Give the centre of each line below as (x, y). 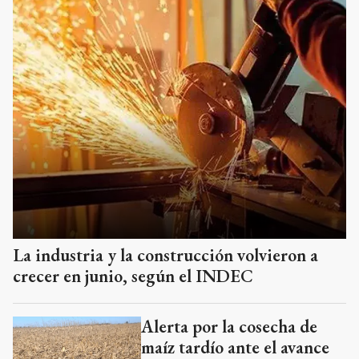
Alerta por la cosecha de (229, 326)
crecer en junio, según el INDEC (133, 276)
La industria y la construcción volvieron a (165, 255)
